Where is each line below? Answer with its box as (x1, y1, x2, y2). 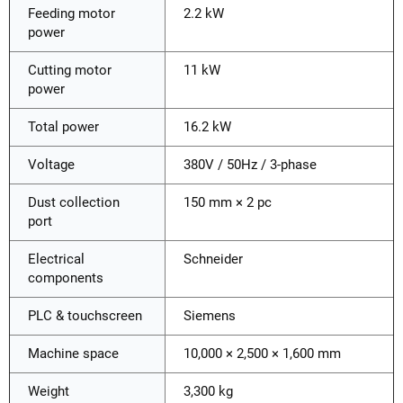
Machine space (28, 345, 119, 362)
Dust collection (28, 193, 120, 210)
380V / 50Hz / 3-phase (184, 156, 317, 173)
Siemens (184, 307, 236, 324)
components (28, 269, 103, 286)
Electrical (28, 250, 85, 267)
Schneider (184, 250, 243, 267)
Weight (28, 382, 69, 399)
